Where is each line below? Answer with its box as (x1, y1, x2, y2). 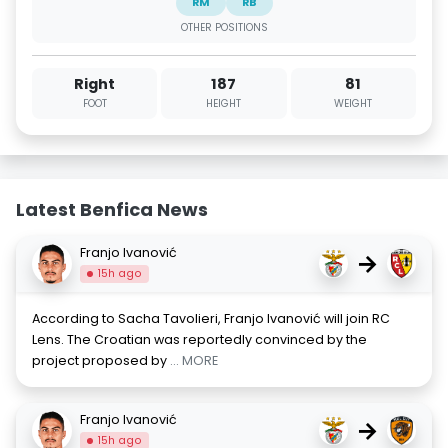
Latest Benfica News (16, 196, 208, 222)
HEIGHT (206, 95, 242, 111)
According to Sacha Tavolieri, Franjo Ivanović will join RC (32, 309, 390, 327)
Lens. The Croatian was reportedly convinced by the (32, 330, 367, 348)
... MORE (170, 351, 218, 369)
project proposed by (32, 351, 170, 369)
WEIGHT (334, 95, 373, 111)
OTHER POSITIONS (180, 20, 268, 36)
